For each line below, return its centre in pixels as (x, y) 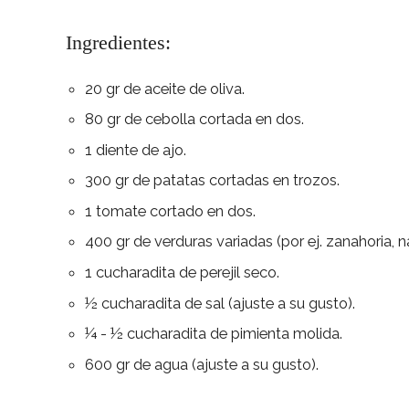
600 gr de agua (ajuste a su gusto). (201, 364)
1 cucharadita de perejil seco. (182, 272)
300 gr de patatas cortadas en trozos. (212, 180)
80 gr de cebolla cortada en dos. (194, 119)
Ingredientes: (118, 42)
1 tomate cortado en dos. (170, 210)
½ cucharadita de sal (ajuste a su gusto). (220, 303)
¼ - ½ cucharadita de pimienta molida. (213, 334)
